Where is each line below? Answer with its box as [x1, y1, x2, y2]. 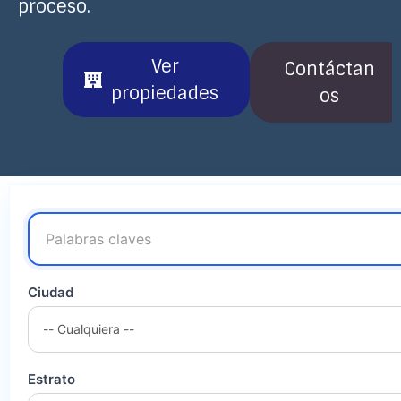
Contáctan [284, 56, 375, 81]
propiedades [111, 81, 219, 105]
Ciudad [28, 283, 73, 301]
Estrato [28, 371, 75, 388]
